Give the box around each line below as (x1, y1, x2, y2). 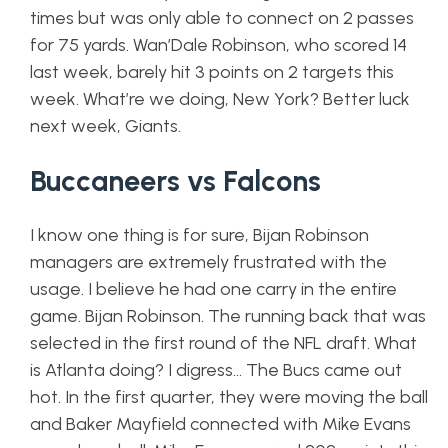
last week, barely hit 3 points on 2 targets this (30, 61, 394, 83)
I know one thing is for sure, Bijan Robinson (30, 224, 369, 246)
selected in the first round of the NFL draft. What (30, 332, 417, 354)
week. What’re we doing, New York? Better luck (30, 88, 410, 110)
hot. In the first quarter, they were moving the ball (30, 386, 428, 408)
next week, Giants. (30, 115, 181, 137)
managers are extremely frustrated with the (30, 251, 387, 273)
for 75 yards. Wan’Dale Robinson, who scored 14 (30, 34, 407, 56)
